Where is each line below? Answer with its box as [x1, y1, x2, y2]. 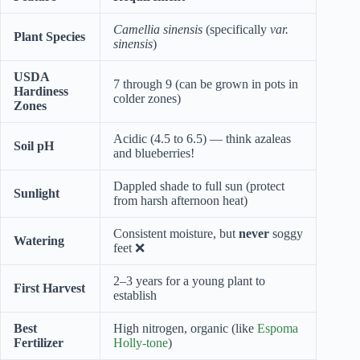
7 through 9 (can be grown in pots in [113, 76, 298, 91]
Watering [14, 233, 64, 247]
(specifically [202, 22, 270, 36]
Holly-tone [113, 335, 168, 350]
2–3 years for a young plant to [113, 273, 265, 288]
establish [113, 288, 157, 302]
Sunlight [14, 186, 59, 200]
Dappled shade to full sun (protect [113, 178, 284, 193]
